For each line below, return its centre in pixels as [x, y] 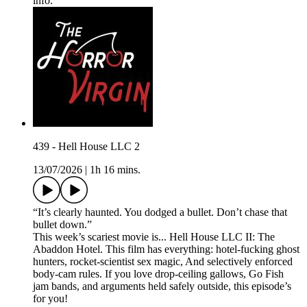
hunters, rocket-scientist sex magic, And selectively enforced [163, 262]
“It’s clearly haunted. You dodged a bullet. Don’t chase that [160, 212]
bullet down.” [62, 225]
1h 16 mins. [115, 170]
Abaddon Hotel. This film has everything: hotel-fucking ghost [166, 249]
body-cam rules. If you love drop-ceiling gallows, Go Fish [158, 274]
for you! [50, 299]
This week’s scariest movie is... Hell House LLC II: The [154, 237]
